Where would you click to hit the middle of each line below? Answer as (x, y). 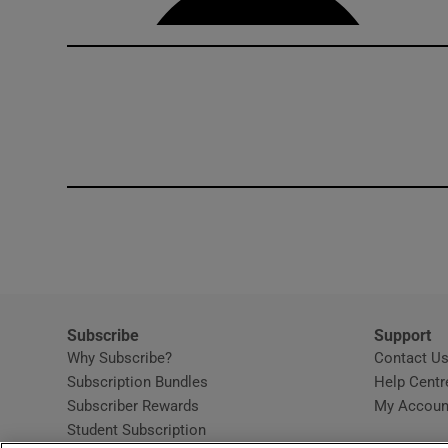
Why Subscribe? (120, 357)
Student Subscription (137, 429)
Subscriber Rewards (133, 405)
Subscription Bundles (138, 381)
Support (402, 334)
